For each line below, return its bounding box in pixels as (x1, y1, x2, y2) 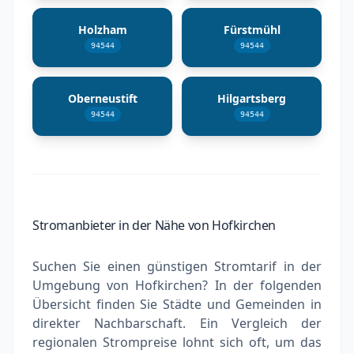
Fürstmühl (223, 21, 281, 37)
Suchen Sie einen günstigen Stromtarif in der (32, 257, 322, 275)
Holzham (77, 21, 127, 37)
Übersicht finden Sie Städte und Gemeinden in (32, 295, 322, 313)
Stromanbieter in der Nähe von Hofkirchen (32, 216, 276, 234)
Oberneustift (67, 90, 137, 106)
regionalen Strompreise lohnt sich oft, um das (32, 333, 322, 351)
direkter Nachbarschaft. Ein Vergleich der (32, 314, 322, 332)
